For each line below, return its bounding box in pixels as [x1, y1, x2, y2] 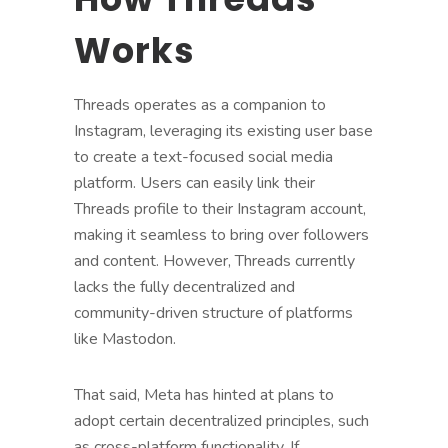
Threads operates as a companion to [74, 93, 326, 116]
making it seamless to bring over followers [74, 223, 369, 246]
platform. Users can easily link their [74, 171, 315, 194]
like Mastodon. [74, 327, 176, 350]
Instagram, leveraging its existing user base [74, 119, 373, 142]
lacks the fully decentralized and [74, 275, 295, 298]
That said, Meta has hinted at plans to [74, 383, 334, 406]
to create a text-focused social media [74, 145, 333, 168]
